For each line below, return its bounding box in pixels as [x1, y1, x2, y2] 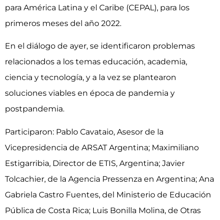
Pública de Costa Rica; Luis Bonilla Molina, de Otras [5, 205, 201, 215]
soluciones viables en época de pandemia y [5, 88, 175, 98]
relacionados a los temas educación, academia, [5, 57, 187, 67]
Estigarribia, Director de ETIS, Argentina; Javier [5, 158, 185, 168]
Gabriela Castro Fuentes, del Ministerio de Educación [5, 190, 211, 199]
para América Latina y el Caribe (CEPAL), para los [5, 2, 190, 12]
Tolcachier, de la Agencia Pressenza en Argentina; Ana [5, 174, 214, 184]
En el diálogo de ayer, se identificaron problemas [5, 41, 195, 51]
